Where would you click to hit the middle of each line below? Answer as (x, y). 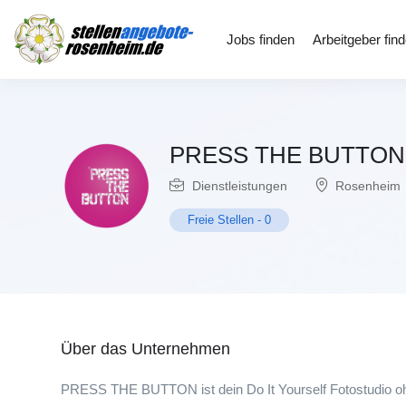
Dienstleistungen (240, 185)
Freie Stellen (221, 219)
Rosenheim (368, 185)
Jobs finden (261, 39)
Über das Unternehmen (145, 349)
